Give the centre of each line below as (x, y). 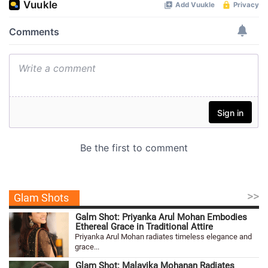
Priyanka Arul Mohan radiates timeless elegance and (163, 237)
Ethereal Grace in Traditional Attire (144, 227)
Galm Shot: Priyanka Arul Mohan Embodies (161, 217)
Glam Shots (41, 198)
